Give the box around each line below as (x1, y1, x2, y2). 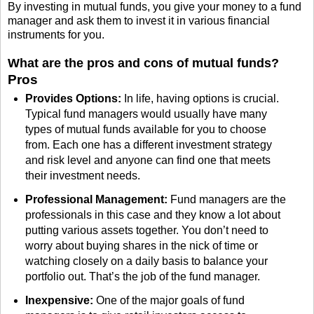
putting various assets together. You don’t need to (25, 224, 268, 236)
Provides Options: (25, 93, 121, 105)
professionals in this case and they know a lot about (25, 208, 280, 221)
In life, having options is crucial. (121, 93, 279, 105)
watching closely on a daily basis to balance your (25, 254, 268, 267)
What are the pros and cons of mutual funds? (8, 56, 279, 71)
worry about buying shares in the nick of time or (25, 239, 258, 252)
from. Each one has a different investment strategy (25, 139, 272, 151)
